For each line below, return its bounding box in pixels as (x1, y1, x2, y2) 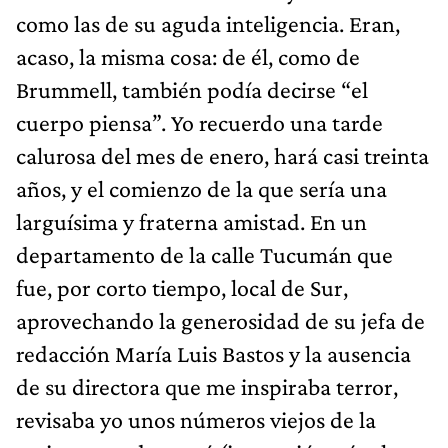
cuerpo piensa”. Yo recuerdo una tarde (16, 108, 383, 136)
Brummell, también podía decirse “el (16, 75, 368, 103)
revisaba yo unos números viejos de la (16, 405, 376, 433)
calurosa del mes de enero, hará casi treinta (16, 141, 429, 169)
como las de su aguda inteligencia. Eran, (16, 9, 400, 37)
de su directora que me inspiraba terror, (16, 372, 398, 400)
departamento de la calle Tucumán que (16, 240, 393, 268)
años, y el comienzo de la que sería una (16, 174, 387, 202)
